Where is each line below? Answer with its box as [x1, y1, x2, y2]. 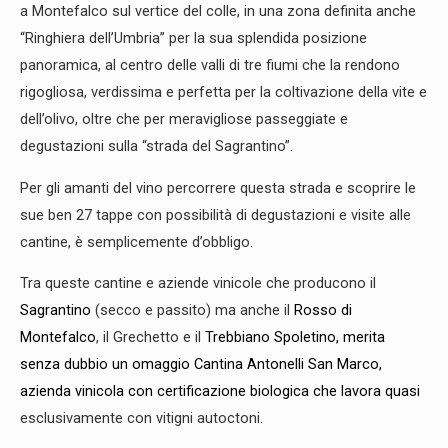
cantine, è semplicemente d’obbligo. [20, 232, 257, 251]
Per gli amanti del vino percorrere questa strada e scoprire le [20, 178, 416, 197]
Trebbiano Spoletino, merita [205, 328, 385, 347]
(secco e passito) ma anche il [91, 301, 294, 320]
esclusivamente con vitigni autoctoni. [20, 409, 267, 428]
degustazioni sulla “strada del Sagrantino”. [20, 137, 301, 156]
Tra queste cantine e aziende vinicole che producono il [20, 274, 376, 293]
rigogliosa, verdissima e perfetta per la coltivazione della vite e [20, 83, 427, 102]
